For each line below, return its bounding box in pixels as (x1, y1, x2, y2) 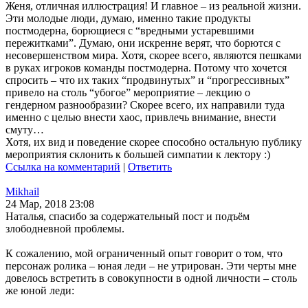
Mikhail (5, 186, 39, 197)
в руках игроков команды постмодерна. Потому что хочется (5, 62, 287, 74)
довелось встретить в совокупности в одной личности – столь (5, 272, 297, 284)
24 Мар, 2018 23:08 (5, 198, 94, 210)
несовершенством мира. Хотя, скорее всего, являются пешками (5, 49, 302, 61)
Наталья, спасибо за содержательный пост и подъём (5, 210, 250, 222)
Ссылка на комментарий (5, 161, 120, 173)
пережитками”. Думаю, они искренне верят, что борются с (5, 37, 280, 49)
